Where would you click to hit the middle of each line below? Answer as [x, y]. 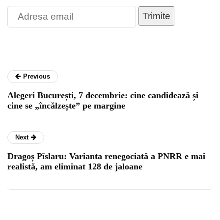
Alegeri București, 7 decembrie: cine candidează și [103, 96]
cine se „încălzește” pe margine [66, 106]
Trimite [156, 16]
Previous [37, 77]
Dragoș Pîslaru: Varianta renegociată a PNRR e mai [106, 156]
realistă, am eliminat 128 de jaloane [75, 167]
